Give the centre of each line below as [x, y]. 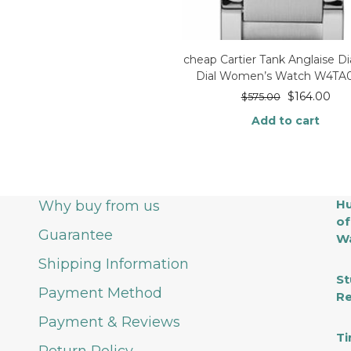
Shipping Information [114, 264]
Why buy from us [99, 206]
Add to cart [286, 120]
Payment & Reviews [109, 322]
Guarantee [76, 235]
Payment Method [100, 293]
